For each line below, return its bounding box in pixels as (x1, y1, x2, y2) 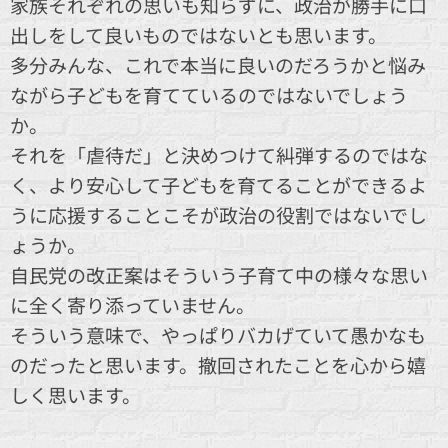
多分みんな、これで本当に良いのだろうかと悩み (10, 50, 426, 78)
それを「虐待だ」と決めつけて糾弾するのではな (10, 140, 428, 168)
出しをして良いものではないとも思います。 (10, 20, 387, 48)
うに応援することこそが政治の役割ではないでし (10, 200, 427, 228)
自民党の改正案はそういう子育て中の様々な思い (10, 260, 428, 288)
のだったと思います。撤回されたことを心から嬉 (10, 350, 426, 378)
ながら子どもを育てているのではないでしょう (10, 80, 408, 108)
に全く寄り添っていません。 (10, 290, 255, 318)
